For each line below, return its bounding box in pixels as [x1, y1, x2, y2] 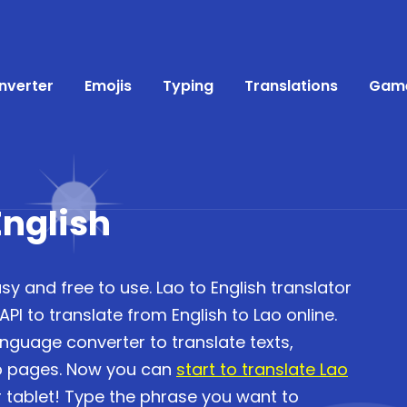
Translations [244, 75, 338, 96]
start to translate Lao [176, 358, 348, 381]
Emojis [84, 75, 132, 96]
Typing [163, 75, 213, 96]
